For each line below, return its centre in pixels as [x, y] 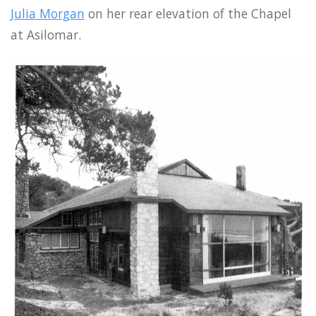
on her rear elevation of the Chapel [188, 14]
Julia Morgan [48, 14]
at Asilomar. [46, 35]
